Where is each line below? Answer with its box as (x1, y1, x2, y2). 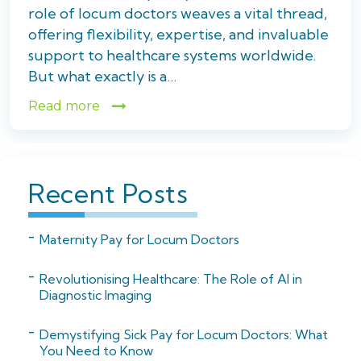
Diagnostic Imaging (39, 286, 151, 303)
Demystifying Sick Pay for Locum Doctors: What (39, 326, 328, 342)
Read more (28, 98, 100, 114)
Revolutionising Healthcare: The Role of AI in (39, 270, 302, 287)
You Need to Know (39, 342, 153, 359)
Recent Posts (28, 176, 189, 210)
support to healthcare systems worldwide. (28, 45, 316, 64)
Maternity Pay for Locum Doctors (39, 230, 239, 247)
